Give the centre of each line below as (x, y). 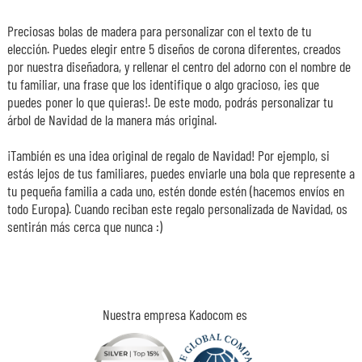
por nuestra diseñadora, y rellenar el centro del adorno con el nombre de (179, 66)
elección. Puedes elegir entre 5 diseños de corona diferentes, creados (174, 48)
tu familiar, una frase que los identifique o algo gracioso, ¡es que (163, 84)
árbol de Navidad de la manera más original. (113, 119)
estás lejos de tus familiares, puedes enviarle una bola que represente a (181, 173)
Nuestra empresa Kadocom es (175, 314)
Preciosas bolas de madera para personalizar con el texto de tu (159, 30)
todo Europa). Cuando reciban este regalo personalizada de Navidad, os (177, 208)
